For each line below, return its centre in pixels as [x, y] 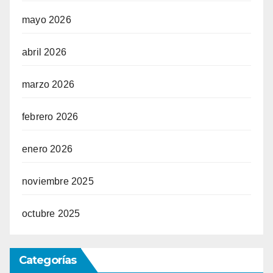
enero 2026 [47, 149]
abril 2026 [44, 52]
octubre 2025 [51, 214]
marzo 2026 [48, 85]
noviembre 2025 [58, 182]
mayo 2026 [47, 20]
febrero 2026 [50, 117]
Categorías [48, 260]
